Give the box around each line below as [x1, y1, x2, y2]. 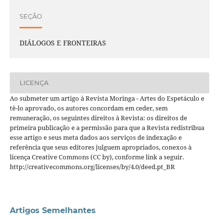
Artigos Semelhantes [9, 205, 96, 215]
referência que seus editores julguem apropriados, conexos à [9, 142, 192, 152]
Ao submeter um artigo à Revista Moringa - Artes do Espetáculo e [9, 93, 204, 103]
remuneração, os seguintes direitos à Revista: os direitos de [9, 113, 187, 122]
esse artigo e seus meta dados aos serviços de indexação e [9, 132, 182, 142]
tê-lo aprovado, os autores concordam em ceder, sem [9, 103, 168, 112]
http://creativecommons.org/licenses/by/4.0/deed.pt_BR [9, 162, 175, 171]
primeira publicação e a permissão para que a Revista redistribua [9, 123, 204, 132]
